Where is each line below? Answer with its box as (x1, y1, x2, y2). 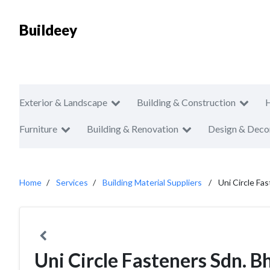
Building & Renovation (87, 123, 178, 134)
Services (56, 177, 88, 187)
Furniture (19, 123, 57, 134)
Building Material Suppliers (102, 177, 202, 187)
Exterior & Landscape (19, 96, 107, 108)
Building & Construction (137, 96, 236, 108)
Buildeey (19, 21, 77, 39)
